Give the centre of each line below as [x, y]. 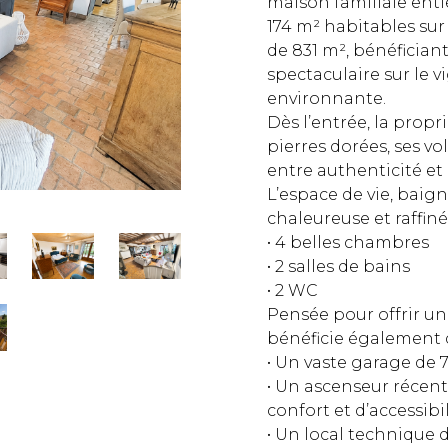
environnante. [327, 98]
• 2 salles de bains [339, 266]
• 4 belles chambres [348, 242]
